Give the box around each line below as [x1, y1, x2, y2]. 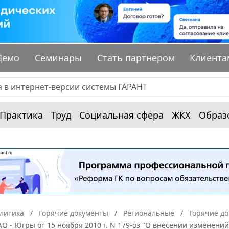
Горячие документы [39, 208, 108, 218]
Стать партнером [97, 52, 175, 64]
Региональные [123, 208, 174, 218]
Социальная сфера [79, 109, 164, 122]
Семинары [35, 52, 82, 64]
